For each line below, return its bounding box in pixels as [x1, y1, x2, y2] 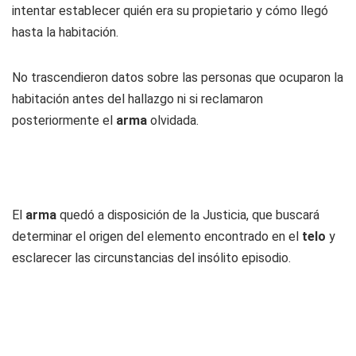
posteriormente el [12, 113, 116, 128]
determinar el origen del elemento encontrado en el [12, 229, 302, 244]
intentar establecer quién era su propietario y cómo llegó [12, 3, 328, 18]
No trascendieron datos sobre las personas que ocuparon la [12, 70, 343, 85]
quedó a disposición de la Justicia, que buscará [56, 207, 319, 222]
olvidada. [147, 113, 199, 128]
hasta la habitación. [12, 25, 118, 40]
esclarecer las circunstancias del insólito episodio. [12, 250, 291, 265]
